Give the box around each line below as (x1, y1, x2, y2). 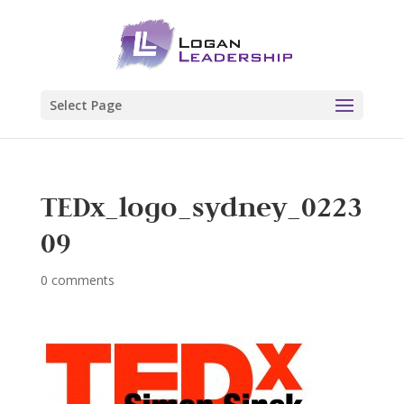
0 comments (40, 271, 115, 289)
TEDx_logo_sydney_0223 (40, 188, 363, 225)
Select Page (49, 96, 122, 114)
